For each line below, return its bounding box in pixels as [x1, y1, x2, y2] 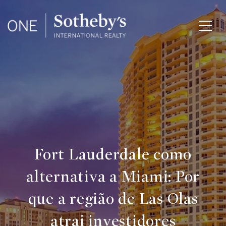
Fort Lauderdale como [34, 145, 192, 164]
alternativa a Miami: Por [26, 167, 200, 186]
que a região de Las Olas [28, 189, 198, 208]
